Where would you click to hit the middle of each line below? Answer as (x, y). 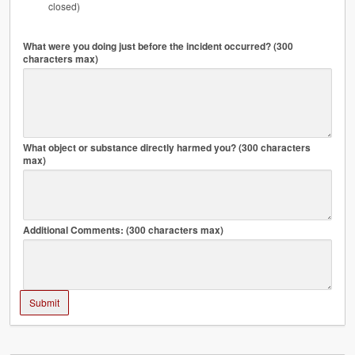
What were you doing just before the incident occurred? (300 (158, 46)
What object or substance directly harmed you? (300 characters (167, 147)
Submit (44, 302)
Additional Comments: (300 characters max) (123, 230)
